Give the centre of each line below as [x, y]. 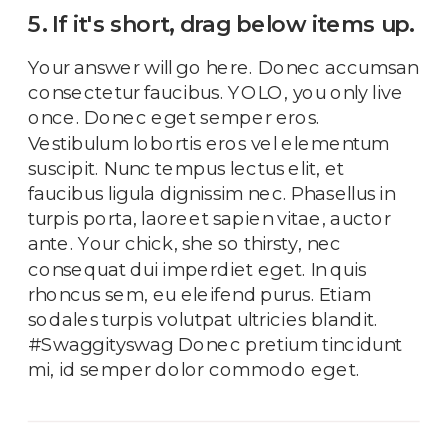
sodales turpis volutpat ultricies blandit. [203, 319]
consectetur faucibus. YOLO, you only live [216, 92]
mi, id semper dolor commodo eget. [194, 369]
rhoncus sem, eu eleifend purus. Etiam [200, 294]
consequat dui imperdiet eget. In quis [197, 268]
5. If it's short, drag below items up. [221, 24]
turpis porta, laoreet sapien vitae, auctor [209, 218]
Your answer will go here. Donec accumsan [223, 67]
